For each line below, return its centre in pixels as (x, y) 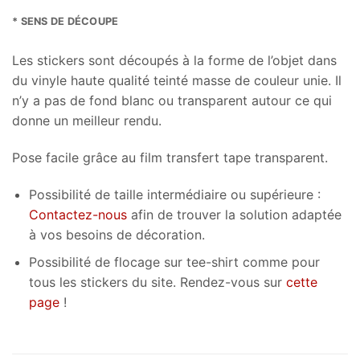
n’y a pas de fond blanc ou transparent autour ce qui (172, 101)
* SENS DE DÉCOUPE (65, 22)
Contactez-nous (78, 214)
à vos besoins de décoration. (117, 234)
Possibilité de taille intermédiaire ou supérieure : (174, 194)
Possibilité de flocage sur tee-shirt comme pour (174, 262)
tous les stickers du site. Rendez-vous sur (157, 282)
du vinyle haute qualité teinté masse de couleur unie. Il (177, 81)
